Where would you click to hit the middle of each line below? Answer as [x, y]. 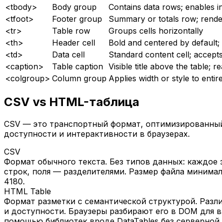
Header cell [74, 43]
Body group [74, 7]
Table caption [78, 67]
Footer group [77, 19]
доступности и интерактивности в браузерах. [97, 134]
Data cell [68, 55]
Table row [71, 31]
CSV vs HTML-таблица [72, 102]
